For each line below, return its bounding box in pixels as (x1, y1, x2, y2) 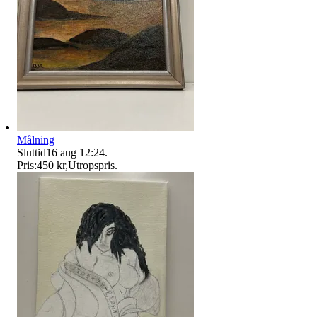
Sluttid (17, 146, 46, 159)
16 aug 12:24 (46, 146, 105, 159)
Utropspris (68, 159, 115, 172)
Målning (17, 134, 54, 146)
